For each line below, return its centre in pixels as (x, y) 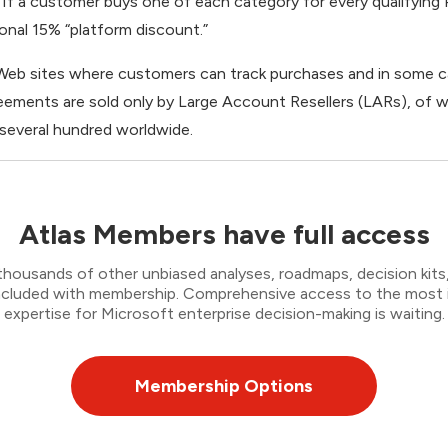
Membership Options (224, 386)
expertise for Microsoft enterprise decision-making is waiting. (224, 314)
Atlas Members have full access (224, 234)
